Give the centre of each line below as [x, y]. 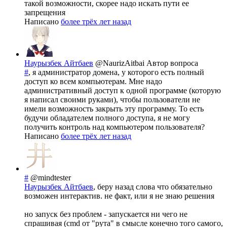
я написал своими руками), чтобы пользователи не [112, 100]
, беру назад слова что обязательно [153, 187]
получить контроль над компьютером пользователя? [115, 127]
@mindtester [51, 178]
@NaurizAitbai [121, 63]
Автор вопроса [172, 63]
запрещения [45, 13]
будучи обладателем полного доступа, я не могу [107, 118]
